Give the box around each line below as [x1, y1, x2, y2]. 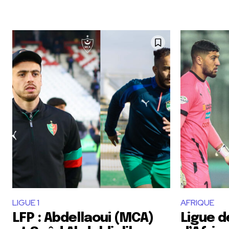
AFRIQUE [180, 197, 214, 208]
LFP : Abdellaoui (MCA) [12, 211, 153, 225]
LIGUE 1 [12, 197, 39, 208]
